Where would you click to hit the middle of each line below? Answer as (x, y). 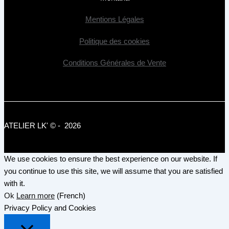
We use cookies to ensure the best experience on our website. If (111, 159)
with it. (15, 184)
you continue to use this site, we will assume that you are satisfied (113, 171)
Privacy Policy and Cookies (50, 208)
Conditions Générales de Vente (114, 63)
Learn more (36, 196)
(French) (70, 196)
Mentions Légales (114, 20)
